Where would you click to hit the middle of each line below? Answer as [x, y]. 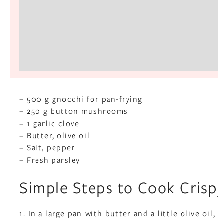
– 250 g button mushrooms [74, 110]
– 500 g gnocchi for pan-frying [81, 98]
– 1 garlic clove [50, 123]
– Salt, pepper [47, 147]
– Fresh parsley [50, 159]
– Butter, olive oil [55, 135]
